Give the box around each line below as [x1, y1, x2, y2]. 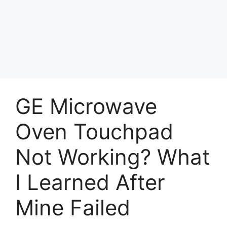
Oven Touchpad [15, 118, 173, 144]
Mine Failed [15, 194, 130, 220]
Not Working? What [15, 143, 210, 170]
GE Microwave [15, 93, 157, 119]
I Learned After [15, 169, 165, 195]
